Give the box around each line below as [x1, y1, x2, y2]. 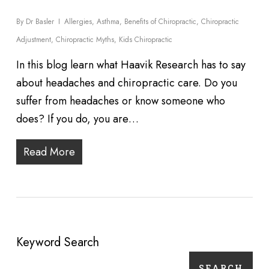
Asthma [96, 16, 119, 27]
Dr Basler [25, 16, 54, 27]
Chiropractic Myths [55, 34, 114, 45]
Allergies [64, 16, 92, 27]
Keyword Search [16, 234, 99, 251]
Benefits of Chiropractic [124, 16, 196, 27]
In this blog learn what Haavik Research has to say [16, 57, 246, 73]
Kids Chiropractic [118, 34, 172, 45]
